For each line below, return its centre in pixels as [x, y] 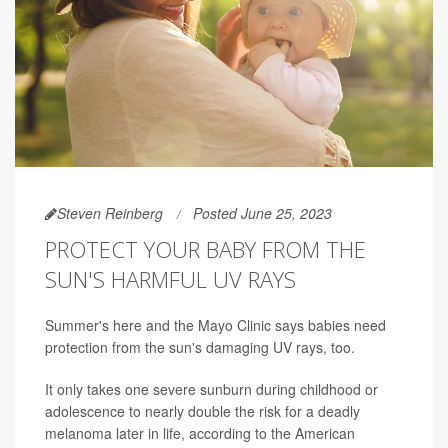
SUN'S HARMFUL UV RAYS [170, 278]
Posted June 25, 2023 [262, 212]
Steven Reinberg [110, 212]
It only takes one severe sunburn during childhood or [211, 388]
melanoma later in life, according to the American [200, 432]
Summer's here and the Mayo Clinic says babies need [215, 324]
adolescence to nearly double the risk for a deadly [202, 410]
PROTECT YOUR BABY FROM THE [205, 248]
